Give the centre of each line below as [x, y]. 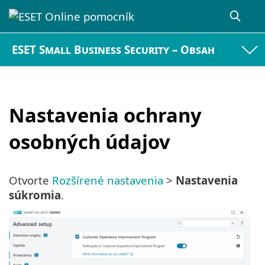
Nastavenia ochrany [105, 115]
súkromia [35, 195]
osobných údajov [90, 141]
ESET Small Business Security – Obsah [114, 50]
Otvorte [30, 180]
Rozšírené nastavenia [108, 180]
